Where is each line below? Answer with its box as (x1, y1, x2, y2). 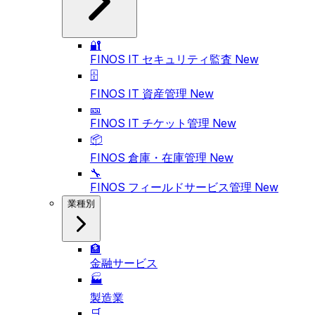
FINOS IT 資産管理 (90, 86, 190, 101)
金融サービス (90, 256, 157, 270)
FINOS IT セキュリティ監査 (90, 52, 235, 66)
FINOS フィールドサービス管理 (90, 180, 255, 194)
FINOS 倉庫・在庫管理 (90, 150, 210, 165)
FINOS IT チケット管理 (90, 116, 212, 130)
